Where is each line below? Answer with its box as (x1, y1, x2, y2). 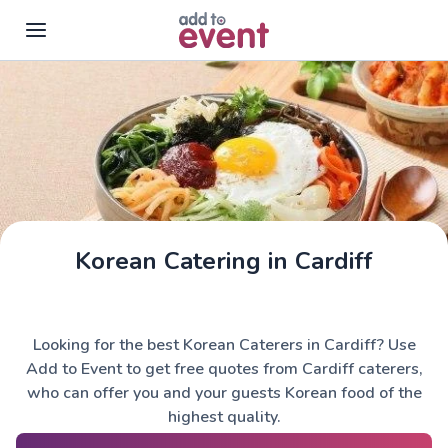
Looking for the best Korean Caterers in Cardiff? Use (32, 334, 416, 356)
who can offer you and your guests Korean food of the (26, 382, 422, 404)
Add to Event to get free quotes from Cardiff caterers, (25, 358, 423, 380)
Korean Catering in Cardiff (75, 245, 373, 277)
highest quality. (167, 406, 281, 428)
